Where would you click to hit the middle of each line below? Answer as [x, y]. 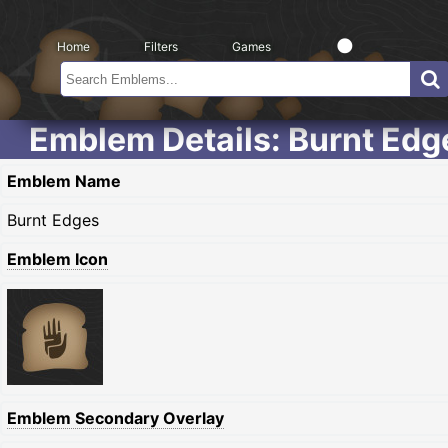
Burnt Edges [53, 220]
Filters [161, 46]
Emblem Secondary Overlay [115, 418]
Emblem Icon [57, 259]
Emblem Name [64, 181]
